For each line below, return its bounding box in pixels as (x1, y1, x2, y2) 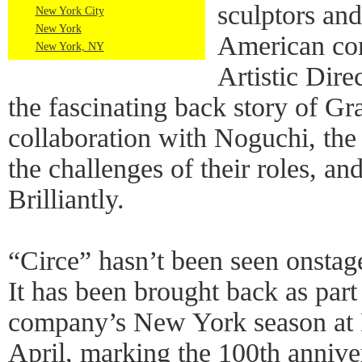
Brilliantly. (8, 184, 124, 214)
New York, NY (35, 40, 104, 53)
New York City (35, 5, 104, 17)
